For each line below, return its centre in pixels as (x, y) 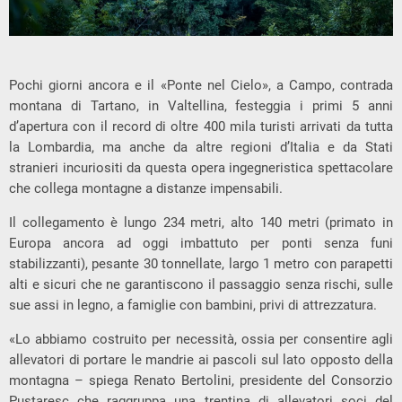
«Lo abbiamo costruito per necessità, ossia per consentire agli (201, 339)
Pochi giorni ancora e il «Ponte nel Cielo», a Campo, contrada (201, 85)
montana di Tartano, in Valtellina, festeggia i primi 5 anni (201, 105)
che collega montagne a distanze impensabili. (146, 188)
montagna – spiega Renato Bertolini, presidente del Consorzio (201, 380)
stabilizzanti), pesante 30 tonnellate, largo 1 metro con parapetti (201, 263)
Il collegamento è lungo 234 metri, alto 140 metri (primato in (201, 222)
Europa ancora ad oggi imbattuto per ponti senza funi (201, 243)
